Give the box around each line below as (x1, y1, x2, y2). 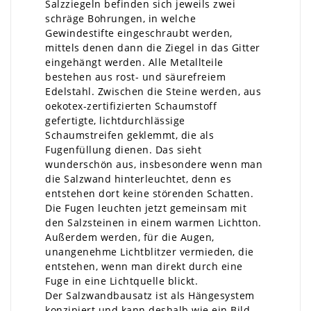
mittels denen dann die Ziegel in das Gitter (45, 40, 260, 54)
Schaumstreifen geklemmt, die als (45, 128, 214, 142)
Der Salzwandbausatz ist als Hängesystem (45, 288, 255, 302)
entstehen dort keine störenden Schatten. (45, 186, 253, 200)
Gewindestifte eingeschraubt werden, (45, 26, 233, 40)
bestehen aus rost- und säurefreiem (45, 69, 226, 83)
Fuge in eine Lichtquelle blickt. (45, 274, 198, 287)
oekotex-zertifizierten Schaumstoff (45, 99, 217, 112)
